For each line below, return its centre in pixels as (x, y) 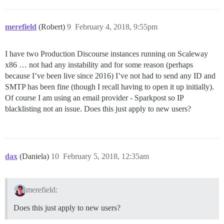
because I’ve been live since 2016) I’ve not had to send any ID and (110, 76)
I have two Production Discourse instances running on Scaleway (106, 54)
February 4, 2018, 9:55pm (116, 27)
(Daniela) (35, 156)
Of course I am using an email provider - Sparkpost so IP (94, 98)
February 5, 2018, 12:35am (106, 156)
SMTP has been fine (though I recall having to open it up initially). (109, 87)
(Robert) (53, 27)
